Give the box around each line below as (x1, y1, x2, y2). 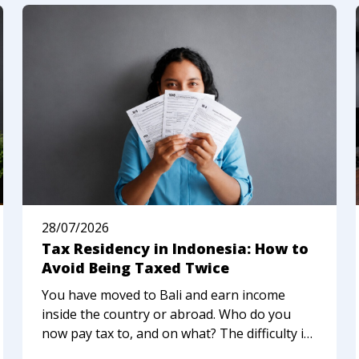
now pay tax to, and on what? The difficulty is (42, 325, 310, 343)
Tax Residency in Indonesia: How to (42, 239, 309, 259)
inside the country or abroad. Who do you (42, 305, 291, 324)
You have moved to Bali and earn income (42, 286, 285, 305)
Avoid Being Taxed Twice (42, 258, 229, 278)
